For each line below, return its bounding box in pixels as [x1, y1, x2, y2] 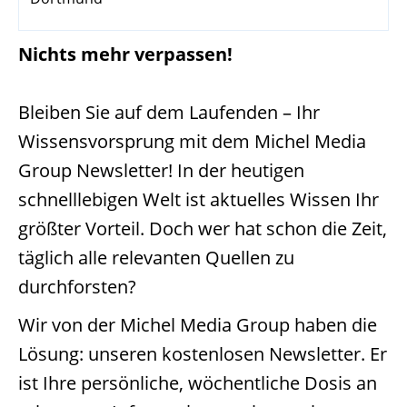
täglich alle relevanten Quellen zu [18, 245, 294, 270]
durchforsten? [18, 274, 136, 299]
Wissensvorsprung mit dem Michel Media [18, 129, 366, 154]
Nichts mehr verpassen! [18, 42, 233, 66]
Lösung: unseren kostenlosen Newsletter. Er [18, 342, 387, 366]
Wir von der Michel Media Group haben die [18, 313, 377, 337]
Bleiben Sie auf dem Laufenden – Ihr [18, 100, 320, 124]
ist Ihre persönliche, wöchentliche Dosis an [18, 371, 377, 395]
